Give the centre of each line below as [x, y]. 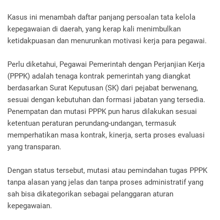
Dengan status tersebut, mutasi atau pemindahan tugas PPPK [107, 171]
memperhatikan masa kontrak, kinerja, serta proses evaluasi [106, 135]
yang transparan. [34, 147]
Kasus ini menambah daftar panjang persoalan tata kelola [101, 17]
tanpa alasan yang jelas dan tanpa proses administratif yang [105, 182]
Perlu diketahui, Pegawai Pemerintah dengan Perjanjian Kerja [106, 65]
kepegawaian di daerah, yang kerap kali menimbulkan [94, 29]
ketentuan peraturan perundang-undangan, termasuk [92, 124]
